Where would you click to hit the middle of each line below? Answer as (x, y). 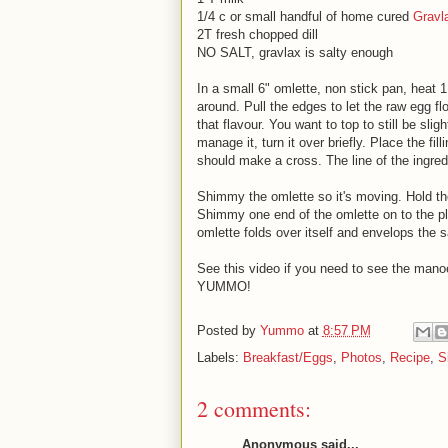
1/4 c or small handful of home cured (304, 16)
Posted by (228, 331)
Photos (361, 357)
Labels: (219, 357)
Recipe (409, 357)
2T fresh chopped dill (257, 34)
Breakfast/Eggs (287, 357)
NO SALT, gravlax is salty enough (294, 52)
